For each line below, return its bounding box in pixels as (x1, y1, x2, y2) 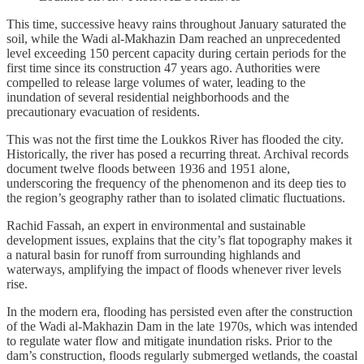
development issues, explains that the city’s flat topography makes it (6, 232, 352, 247)
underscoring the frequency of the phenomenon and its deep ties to (6, 175, 346, 190)
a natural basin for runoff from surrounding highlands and (6, 247, 301, 262)
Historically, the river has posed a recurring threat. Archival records (6, 146, 349, 161)
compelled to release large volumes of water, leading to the (6, 75, 305, 89)
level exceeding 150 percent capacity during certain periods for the (6, 45, 346, 60)
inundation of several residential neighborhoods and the (6, 89, 289, 104)
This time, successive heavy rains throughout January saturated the (6, 16, 346, 31)
